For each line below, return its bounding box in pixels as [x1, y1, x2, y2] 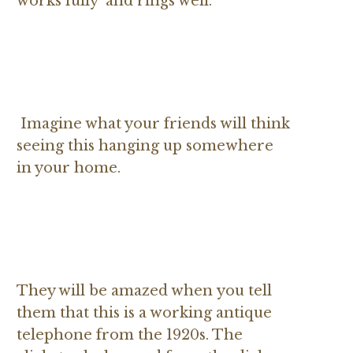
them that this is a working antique [17, 303, 272, 321]
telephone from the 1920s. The [17, 325, 243, 344]
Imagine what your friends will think [17, 114, 290, 132]
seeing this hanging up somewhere [17, 136, 273, 154]
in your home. [17, 158, 121, 176]
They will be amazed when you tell [17, 281, 272, 299]
